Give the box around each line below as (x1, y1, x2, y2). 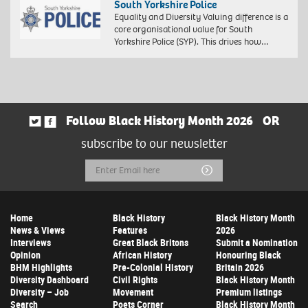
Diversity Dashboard (10, 273, 89, 287)
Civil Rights (113, 273, 158, 287)
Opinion (10, 248, 41, 262)
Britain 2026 (215, 261, 264, 274)
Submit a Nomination (215, 236, 298, 250)
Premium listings (215, 285, 282, 299)
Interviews (10, 236, 51, 250)
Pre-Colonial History (113, 261, 194, 274)
